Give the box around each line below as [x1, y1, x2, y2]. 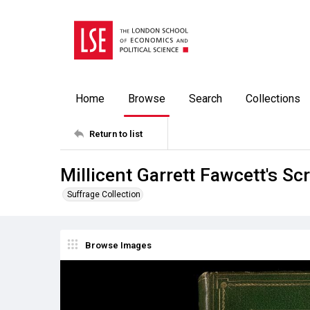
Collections [246, 92, 300, 105]
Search [189, 92, 222, 105]
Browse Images [85, 239, 152, 250]
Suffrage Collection [67, 190, 140, 199]
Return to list [89, 128, 143, 139]
